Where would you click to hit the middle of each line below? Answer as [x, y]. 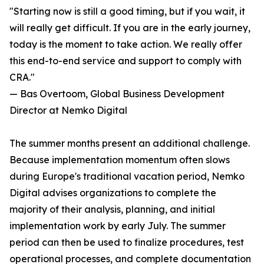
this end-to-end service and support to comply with [126, 61]
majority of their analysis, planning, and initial [112, 209]
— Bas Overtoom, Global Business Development [117, 94]
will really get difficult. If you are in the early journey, [130, 28]
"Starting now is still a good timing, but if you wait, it [127, 11]
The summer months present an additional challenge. [130, 143]
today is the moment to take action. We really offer [126, 44]
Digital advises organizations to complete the [113, 193]
